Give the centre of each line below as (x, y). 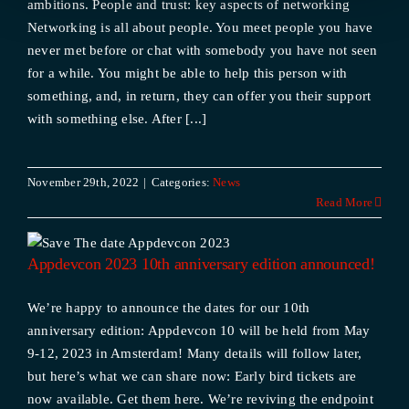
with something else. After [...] (117, 119)
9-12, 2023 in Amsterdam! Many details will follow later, (194, 353)
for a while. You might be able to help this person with (187, 73)
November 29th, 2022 (83, 182)
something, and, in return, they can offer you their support (199, 96)
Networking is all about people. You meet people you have (200, 27)
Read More (344, 202)
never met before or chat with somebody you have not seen (202, 50)
